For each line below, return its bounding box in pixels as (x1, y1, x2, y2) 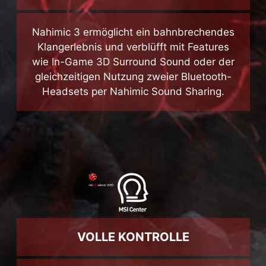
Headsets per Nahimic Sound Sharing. (42, 110, 224, 123)
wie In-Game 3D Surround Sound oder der (31, 81, 235, 93)
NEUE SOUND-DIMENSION (56, 9, 210, 24)
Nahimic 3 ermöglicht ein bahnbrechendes (31, 51, 235, 64)
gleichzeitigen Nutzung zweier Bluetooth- (34, 96, 232, 108)
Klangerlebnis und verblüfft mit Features (37, 66, 229, 78)
